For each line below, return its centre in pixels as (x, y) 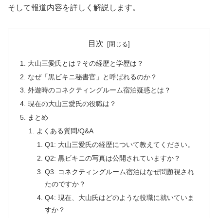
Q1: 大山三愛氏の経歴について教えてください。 (119, 144)
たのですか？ (65, 184)
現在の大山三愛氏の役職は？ (72, 104)
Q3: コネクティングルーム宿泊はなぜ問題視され (119, 172)
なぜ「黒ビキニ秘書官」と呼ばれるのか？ (93, 77)
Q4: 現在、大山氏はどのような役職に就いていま (119, 197)
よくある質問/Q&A (65, 131)
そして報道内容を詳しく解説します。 (74, 8)
